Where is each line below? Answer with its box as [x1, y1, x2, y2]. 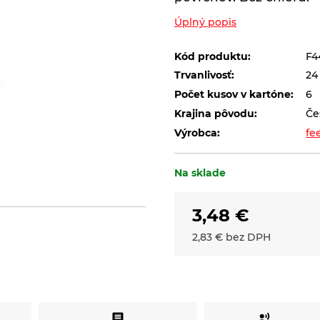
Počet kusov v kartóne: [174, 89, 294, 101]
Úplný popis [174, 16, 236, 28]
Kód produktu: [174, 50, 251, 62]
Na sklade [174, 166, 226, 179]
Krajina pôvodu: [174, 108, 257, 120]
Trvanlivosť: [174, 69, 234, 81]
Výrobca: [174, 127, 220, 139]
